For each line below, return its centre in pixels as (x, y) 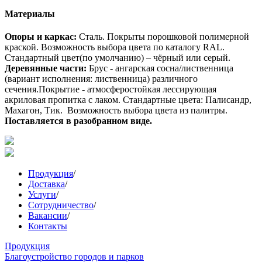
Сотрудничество (61, 205)
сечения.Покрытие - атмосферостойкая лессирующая (111, 89)
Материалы (30, 13)
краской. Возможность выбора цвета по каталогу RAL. (115, 47)
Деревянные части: (46, 68)
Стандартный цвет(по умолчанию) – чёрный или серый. (119, 58)
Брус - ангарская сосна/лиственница (161, 68)
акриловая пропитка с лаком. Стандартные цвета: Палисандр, (128, 100)
